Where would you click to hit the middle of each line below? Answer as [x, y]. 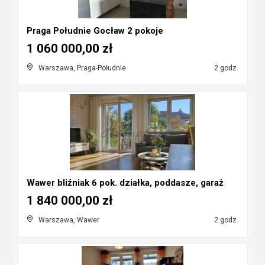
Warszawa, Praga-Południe [82, 68]
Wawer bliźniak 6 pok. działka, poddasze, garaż [125, 183]
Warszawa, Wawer [69, 220]
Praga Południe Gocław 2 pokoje [95, 31]
